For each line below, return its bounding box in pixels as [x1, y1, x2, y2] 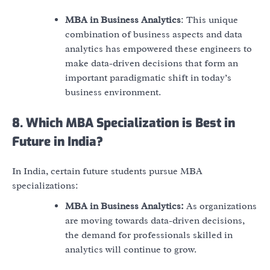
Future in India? [12, 133, 103, 151]
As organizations [184, 200, 257, 213]
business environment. [65, 86, 161, 99]
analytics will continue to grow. [65, 243, 196, 256]
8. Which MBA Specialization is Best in [12, 115, 235, 132]
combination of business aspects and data [65, 28, 242, 41]
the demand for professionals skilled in [65, 229, 233, 242]
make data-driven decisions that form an [65, 57, 238, 70]
